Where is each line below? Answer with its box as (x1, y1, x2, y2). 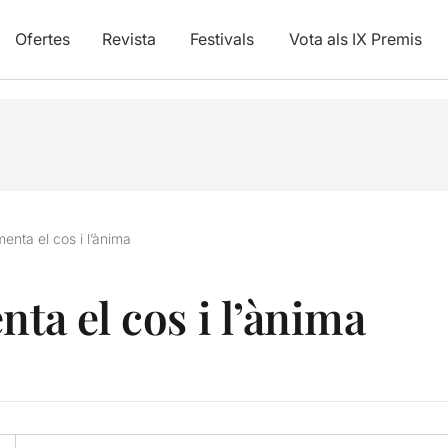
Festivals (189, 29, 254, 49)
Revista (101, 29, 156, 49)
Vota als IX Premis (288, 29, 422, 49)
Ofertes (14, 29, 70, 49)
